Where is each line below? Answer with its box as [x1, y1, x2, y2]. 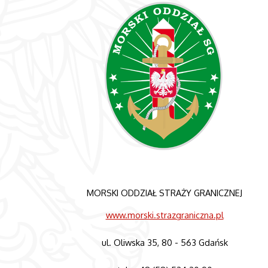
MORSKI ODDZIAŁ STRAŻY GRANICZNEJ [87, 187, 243, 198]
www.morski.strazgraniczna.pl [105, 209, 224, 221]
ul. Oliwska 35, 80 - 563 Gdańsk [101, 237, 228, 248]
